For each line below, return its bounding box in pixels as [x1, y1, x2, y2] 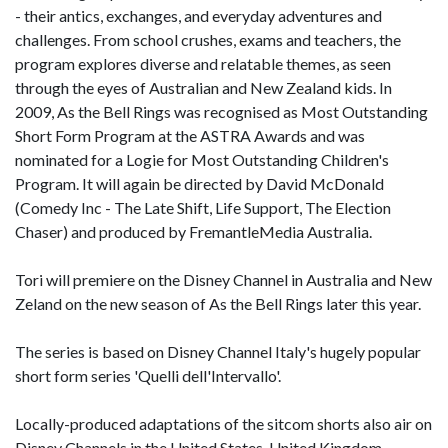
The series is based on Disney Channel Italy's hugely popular [15, 342, 421, 361]
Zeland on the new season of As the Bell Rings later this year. [15, 294, 421, 313]
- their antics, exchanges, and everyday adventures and [15, 6, 382, 25]
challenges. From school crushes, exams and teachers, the [15, 30, 401, 49]
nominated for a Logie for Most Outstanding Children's [15, 150, 389, 169]
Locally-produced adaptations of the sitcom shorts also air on [15, 414, 432, 433]
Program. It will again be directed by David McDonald [15, 174, 384, 193]
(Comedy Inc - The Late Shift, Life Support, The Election [15, 198, 391, 217]
